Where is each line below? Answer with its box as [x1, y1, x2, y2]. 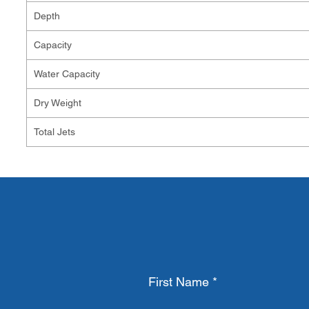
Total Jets [34, 126, 78, 137]
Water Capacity [34, 68, 100, 79]
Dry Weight [34, 97, 87, 108]
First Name [148, 275, 209, 289]
